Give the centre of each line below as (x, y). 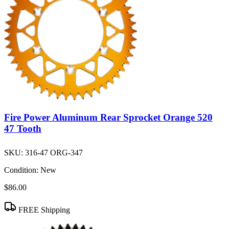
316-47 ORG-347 (54, 153)
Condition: (21, 170)
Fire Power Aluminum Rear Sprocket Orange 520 (108, 118)
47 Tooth (23, 129)
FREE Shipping (43, 210)
